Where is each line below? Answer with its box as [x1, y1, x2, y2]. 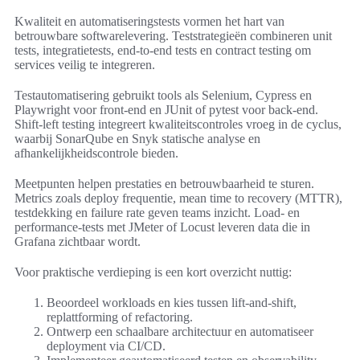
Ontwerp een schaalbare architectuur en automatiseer [47, 325, 313, 339]
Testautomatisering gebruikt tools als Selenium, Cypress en [14, 88, 312, 103]
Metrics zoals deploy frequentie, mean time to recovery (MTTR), [14, 191, 342, 206]
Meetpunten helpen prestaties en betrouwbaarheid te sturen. [14, 177, 314, 191]
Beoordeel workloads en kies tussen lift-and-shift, [47, 296, 297, 310]
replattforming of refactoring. [47, 310, 193, 325]
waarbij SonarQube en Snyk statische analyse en [14, 132, 260, 146]
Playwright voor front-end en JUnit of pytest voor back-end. [14, 103, 318, 117]
